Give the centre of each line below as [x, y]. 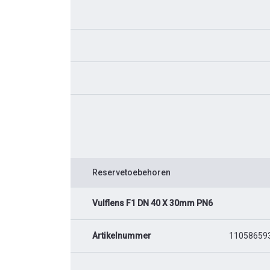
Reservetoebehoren [131, 172]
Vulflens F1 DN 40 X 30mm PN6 [152, 203]
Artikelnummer [122, 235]
